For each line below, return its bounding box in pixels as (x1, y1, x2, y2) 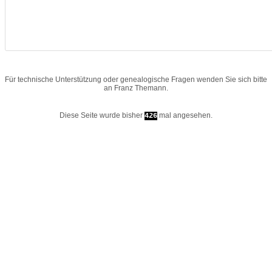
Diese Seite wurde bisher (59, 111, 144, 120)
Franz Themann (114, 84, 166, 92)
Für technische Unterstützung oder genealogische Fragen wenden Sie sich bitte (5, 75, 267, 84)
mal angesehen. (157, 111, 212, 120)
